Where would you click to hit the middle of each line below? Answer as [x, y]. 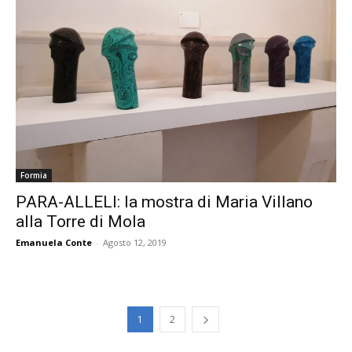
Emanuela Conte [54, 243]
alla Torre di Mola [81, 222]
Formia [34, 176]
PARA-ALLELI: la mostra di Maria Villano [164, 202]
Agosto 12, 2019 [135, 243]
